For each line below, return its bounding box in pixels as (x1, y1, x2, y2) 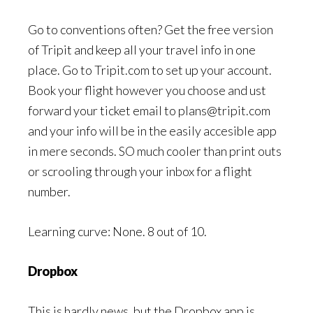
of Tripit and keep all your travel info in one (28, 42, 256, 57)
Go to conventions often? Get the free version (28, 22, 273, 37)
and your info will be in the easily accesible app (28, 123, 277, 138)
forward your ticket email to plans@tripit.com (28, 103, 270, 118)
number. (28, 184, 71, 199)
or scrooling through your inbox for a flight (28, 163, 252, 179)
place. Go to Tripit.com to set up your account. (28, 62, 272, 78)
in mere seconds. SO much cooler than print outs (28, 143, 282, 159)
